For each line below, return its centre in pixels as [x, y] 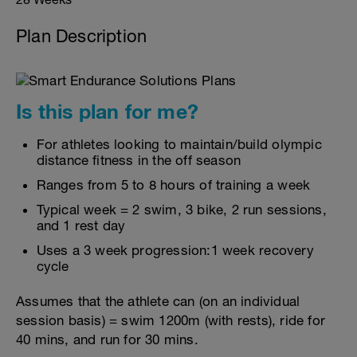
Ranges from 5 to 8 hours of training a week [173, 185]
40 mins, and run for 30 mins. [107, 339]
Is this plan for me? [107, 111]
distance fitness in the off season [139, 160]
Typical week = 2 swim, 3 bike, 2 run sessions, [181, 210]
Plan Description [82, 36]
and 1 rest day [81, 226]
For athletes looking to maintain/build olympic [179, 144]
